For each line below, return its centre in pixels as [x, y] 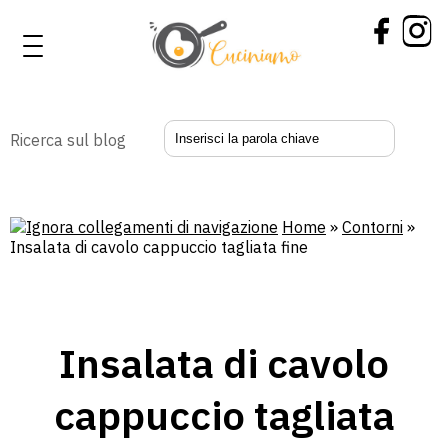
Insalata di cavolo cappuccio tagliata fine [159, 247]
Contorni [372, 227]
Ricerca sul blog [68, 140]
